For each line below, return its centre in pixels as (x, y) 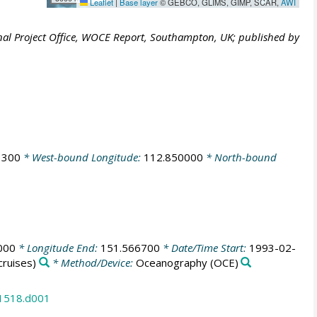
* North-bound (240, 157)
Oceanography (171, 263)
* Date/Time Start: (204, 248)
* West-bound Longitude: (82, 157)
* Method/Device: (92, 263)
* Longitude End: (58, 248)
